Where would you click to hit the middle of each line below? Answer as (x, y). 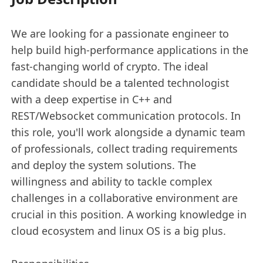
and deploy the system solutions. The (104, 165)
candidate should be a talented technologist (120, 82)
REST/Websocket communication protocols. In (126, 115)
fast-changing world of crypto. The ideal (110, 66)
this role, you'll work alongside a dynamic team (129, 132)
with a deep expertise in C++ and (92, 99)
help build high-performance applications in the (130, 50)
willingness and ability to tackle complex (112, 181)
